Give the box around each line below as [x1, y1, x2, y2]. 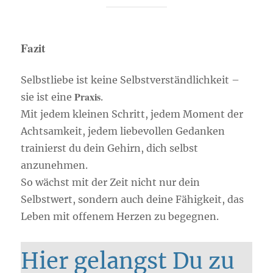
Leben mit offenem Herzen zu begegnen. [21, 210, 219, 223]
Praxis [74, 90, 101, 104]
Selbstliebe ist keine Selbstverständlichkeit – [21, 74, 240, 87]
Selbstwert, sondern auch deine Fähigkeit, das [21, 193, 244, 206]
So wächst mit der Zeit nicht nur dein [21, 176, 200, 189]
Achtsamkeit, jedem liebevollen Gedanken [21, 125, 225, 138]
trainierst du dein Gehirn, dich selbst [21, 142, 199, 155]
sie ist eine [21, 91, 75, 104]
